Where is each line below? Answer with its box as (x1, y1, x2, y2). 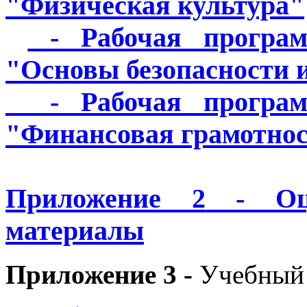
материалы (5, 214, 144, 246)
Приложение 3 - (5, 260, 199, 290)
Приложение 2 (5, 182, 206, 214)
